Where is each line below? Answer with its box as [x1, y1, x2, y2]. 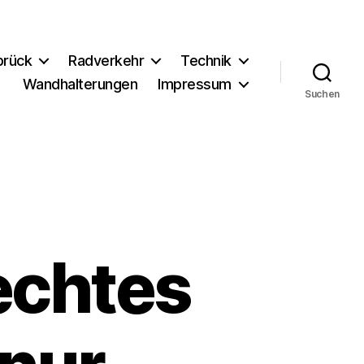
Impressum [158, 75, 232, 93]
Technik [180, 51, 232, 69]
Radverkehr [68, 51, 145, 69]
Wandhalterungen [22, 75, 138, 93]
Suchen [304, 87, 340, 100]
